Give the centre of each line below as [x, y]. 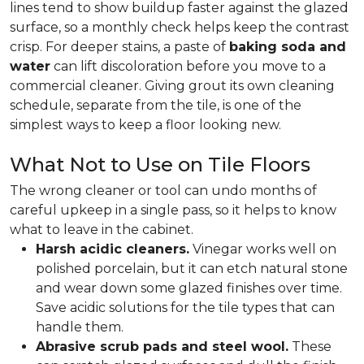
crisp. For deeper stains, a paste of [119, 47]
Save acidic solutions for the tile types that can [185, 308]
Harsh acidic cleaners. [113, 249]
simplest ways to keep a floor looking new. [147, 125]
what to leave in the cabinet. [102, 230]
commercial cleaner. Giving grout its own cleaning [172, 86]
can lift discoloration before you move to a [188, 66]
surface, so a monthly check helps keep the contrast [180, 27]
